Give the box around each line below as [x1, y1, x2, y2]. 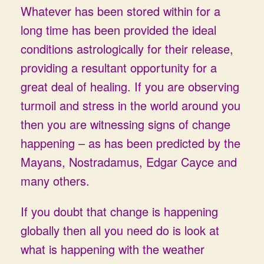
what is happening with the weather [21, 240, 204, 258]
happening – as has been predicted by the [21, 134, 240, 151]
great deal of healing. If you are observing [21, 78, 239, 95]
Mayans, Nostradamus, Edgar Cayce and [21, 153, 237, 170]
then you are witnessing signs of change [21, 115, 230, 133]
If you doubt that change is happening [21, 203, 218, 220]
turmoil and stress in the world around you [21, 97, 240, 114]
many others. [21, 172, 90, 189]
